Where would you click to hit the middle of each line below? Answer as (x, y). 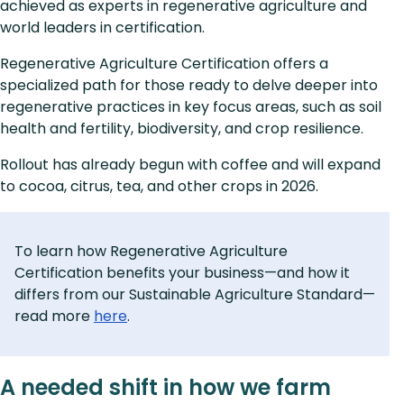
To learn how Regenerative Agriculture (151, 251)
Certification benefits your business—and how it (182, 272)
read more (54, 316)
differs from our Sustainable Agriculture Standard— (195, 294)
